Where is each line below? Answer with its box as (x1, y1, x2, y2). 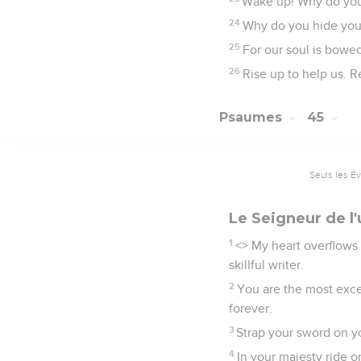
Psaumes (219, 110, 286, 126)
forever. (229, 301, 272, 315)
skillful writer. (229, 258, 304, 272)
